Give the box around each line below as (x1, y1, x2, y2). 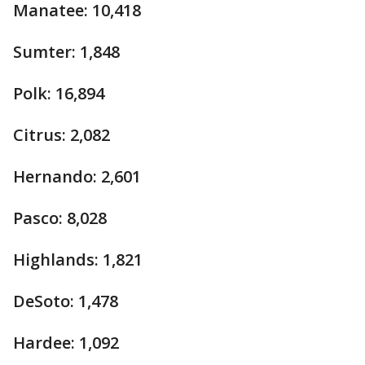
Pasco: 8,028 (13, 207, 107, 229)
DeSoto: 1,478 (13, 290, 118, 312)
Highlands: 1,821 (13, 248, 143, 270)
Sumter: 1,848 (13, 41, 120, 63)
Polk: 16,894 (13, 82, 104, 104)
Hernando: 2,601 (13, 165, 141, 187)
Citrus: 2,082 (13, 124, 110, 146)
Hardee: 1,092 (13, 332, 119, 354)
